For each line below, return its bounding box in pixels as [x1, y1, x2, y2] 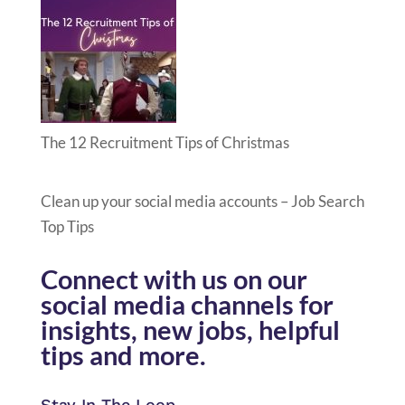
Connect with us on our [40, 262, 307, 295]
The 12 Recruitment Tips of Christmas [40, 133, 289, 153]
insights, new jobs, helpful [40, 313, 340, 345]
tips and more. [40, 338, 206, 371]
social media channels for [40, 287, 334, 320]
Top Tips [40, 216, 94, 236]
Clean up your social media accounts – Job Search [40, 191, 364, 211]
